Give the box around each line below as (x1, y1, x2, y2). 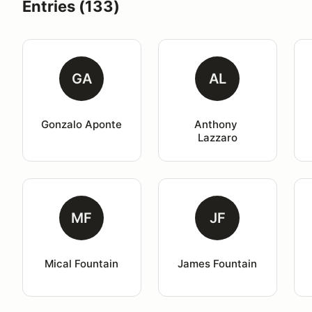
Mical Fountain (45, 257, 119, 270)
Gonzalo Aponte (41, 118, 123, 131)
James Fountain (178, 257, 258, 270)
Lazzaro (197, 131, 237, 144)
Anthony (194, 118, 241, 131)
